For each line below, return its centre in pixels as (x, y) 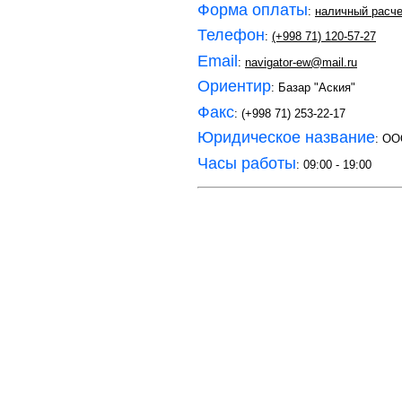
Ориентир (234, 86)
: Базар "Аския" (313, 87)
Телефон (231, 35)
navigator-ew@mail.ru (301, 62)
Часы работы (247, 163)
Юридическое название (286, 137)
